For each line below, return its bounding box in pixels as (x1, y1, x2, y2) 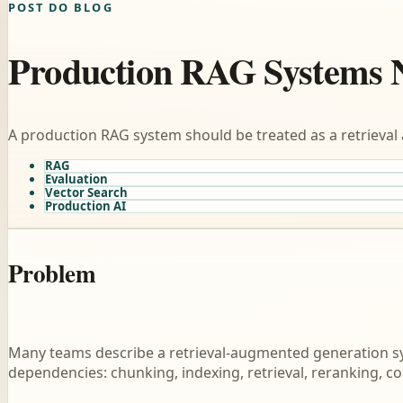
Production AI (45, 198, 126, 215)
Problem (8, 255, 96, 291)
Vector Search (45, 184, 128, 201)
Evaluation (45, 171, 108, 188)
